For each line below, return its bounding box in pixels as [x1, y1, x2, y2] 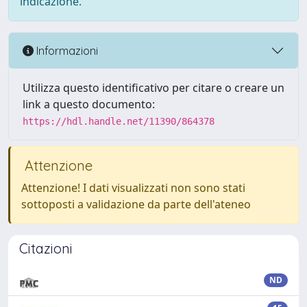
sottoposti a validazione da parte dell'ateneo [21, 197, 251, 212]
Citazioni [19, 240, 73, 257]
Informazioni [34, 43, 98, 58]
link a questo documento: [23, 97, 155, 112]
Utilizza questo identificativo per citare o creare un [23, 80, 284, 95]
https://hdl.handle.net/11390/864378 [23, 116, 214, 127]
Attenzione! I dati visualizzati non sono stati [21, 180, 245, 195]
